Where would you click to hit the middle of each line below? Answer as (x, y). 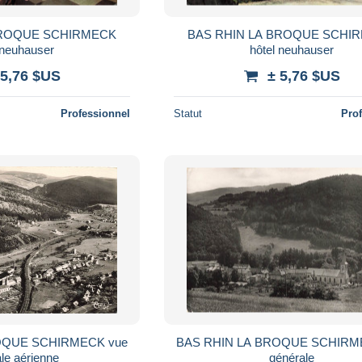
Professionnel (96, 113)
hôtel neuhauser (292, 49)
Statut (188, 113)
